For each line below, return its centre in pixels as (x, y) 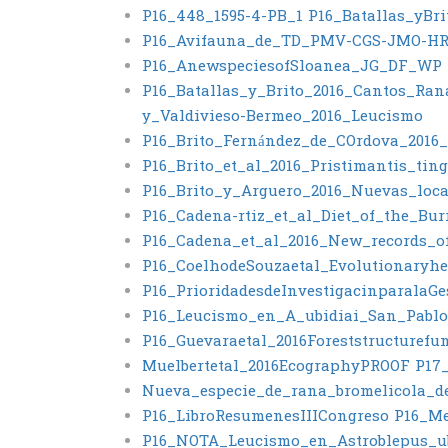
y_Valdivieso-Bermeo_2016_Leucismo (282, 117)
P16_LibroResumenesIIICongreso (265, 417)
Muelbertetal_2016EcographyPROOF (276, 367)
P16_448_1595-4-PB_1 (222, 17)
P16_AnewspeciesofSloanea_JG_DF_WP (292, 67)
